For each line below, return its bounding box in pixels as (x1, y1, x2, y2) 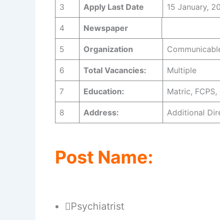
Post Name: (55, 146, 153, 168)
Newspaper (83, 23, 128, 33)
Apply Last (83, 2, 126, 12)
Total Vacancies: (83, 65, 146, 76)
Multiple (167, 65, 196, 76)
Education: (83, 86, 124, 97)
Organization (83, 44, 133, 55)
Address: (83, 108, 119, 118)
